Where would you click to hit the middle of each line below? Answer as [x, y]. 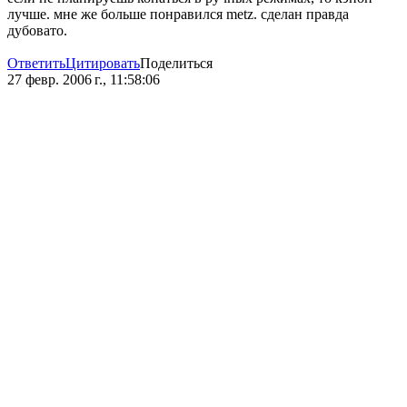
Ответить [36, 64]
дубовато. [37, 31]
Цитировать [103, 64]
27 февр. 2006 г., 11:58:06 [84, 80]
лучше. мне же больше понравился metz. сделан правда [178, 15]
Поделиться [176, 64]
